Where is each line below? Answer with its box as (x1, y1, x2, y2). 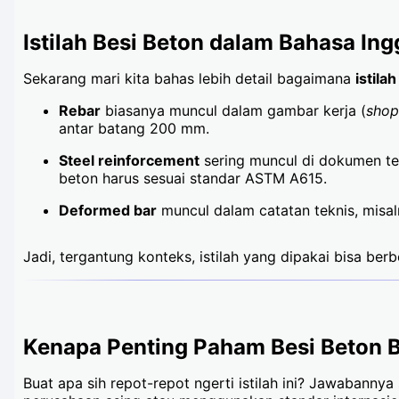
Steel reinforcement (59, 151, 199, 169)
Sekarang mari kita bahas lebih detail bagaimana (23, 69, 355, 87)
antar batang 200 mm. (59, 119, 209, 137)
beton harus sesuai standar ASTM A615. (59, 169, 327, 187)
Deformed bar (59, 201, 157, 219)
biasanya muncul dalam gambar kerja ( (101, 102, 366, 119)
